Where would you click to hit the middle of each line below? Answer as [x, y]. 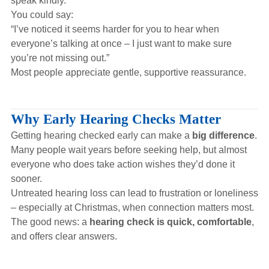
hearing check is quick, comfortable [170, 222]
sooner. [26, 179]
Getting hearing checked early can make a [101, 135]
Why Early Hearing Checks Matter [116, 119]
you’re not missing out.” [60, 58]
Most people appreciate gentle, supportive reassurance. [128, 72]
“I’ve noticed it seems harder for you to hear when [115, 29]
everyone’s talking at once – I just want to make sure [121, 44]
